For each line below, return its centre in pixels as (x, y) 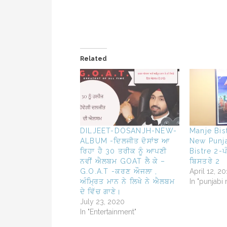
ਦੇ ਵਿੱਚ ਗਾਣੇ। (101, 192)
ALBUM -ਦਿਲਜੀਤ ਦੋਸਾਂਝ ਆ (125, 141)
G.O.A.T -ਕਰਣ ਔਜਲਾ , (119, 172)
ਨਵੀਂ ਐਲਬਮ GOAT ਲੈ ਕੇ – (123, 161)
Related (93, 59)
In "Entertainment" (108, 212)
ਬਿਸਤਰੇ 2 (205, 161)
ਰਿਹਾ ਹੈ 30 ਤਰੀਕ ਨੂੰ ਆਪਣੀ (124, 151)
